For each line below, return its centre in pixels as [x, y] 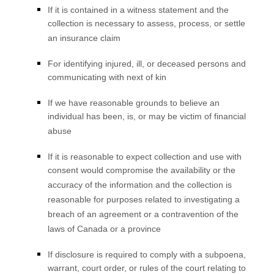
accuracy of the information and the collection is [140, 186]
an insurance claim [84, 39]
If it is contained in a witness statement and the [138, 10]
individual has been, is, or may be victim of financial [147, 117]
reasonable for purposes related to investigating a [144, 200]
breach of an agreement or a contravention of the [143, 215]
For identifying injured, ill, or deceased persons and [147, 64]
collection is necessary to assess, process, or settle [146, 24]
